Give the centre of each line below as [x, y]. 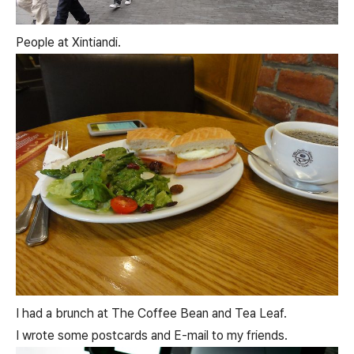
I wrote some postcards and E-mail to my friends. [152, 336]
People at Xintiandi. [68, 43]
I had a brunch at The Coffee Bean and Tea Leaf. [151, 314]
